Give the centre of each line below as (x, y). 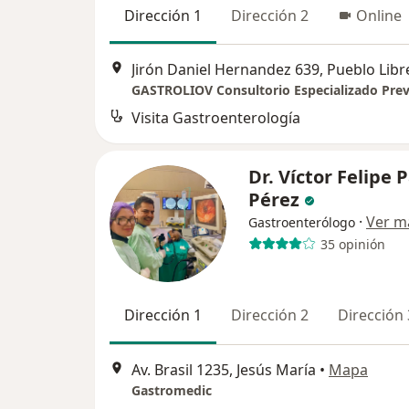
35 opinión (352, 244)
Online (379, 16)
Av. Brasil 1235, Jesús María (224, 369)
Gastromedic (172, 390)
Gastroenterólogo (302, 223)
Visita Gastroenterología (216, 118)
